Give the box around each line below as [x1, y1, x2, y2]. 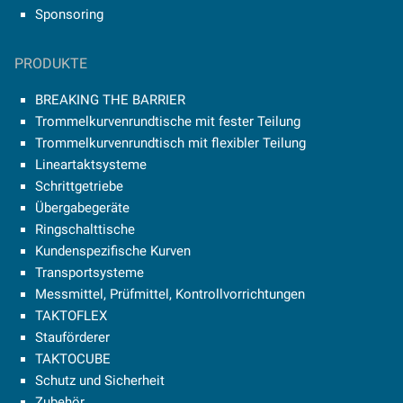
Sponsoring [34, 5, 103, 22]
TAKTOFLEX [34, 307, 107, 324]
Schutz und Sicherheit [34, 372, 165, 389]
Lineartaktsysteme [34, 156, 147, 173]
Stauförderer [34, 328, 110, 345]
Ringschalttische [34, 220, 135, 237]
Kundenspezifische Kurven [34, 242, 191, 259]
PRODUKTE [14, 54, 87, 72]
